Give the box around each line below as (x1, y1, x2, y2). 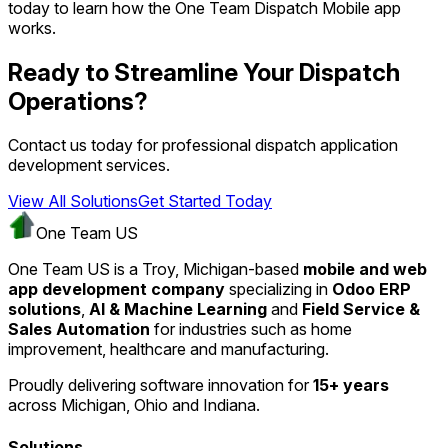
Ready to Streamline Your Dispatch (8, 57, 400, 87)
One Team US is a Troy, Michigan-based (8, 259, 303, 280)
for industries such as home (150, 319, 352, 340)
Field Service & (302, 299, 420, 320)
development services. (8, 155, 170, 176)
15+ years (313, 375, 389, 396)
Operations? (8, 86, 148, 116)
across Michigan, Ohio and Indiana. (8, 395, 260, 416)
